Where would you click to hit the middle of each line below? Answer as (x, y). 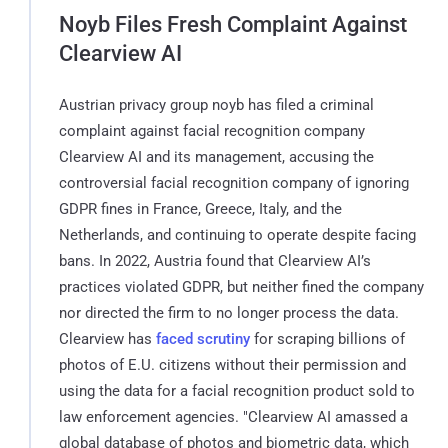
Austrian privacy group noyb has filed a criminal (216, 104)
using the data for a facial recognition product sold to (237, 390)
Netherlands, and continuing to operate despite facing (237, 234)
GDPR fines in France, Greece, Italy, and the (200, 208)
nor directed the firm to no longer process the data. (229, 312)
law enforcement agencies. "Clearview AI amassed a (233, 416)
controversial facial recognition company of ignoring (234, 182)
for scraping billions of (327, 338)
